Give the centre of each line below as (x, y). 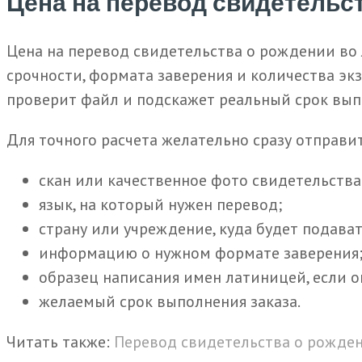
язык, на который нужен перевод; (160, 205)
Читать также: (60, 342)
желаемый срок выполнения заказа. (170, 302)
